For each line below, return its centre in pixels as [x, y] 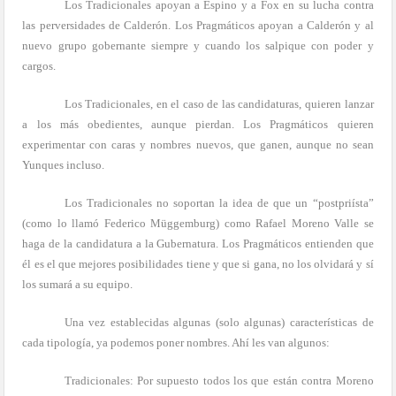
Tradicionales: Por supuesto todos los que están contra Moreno [219, 380]
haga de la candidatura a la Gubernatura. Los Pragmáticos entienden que [198, 243]
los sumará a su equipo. [78, 284]
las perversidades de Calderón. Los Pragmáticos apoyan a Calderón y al [198, 25]
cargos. [39, 65]
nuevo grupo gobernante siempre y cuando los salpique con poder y [198, 45]
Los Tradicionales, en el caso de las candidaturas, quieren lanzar [219, 103]
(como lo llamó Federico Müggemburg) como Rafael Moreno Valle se [198, 223]
